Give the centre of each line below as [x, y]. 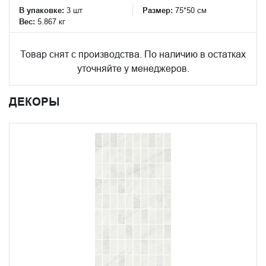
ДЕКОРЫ [34, 101]
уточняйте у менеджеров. [133, 68]
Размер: [159, 10]
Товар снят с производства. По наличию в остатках [133, 54]
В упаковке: [42, 10]
